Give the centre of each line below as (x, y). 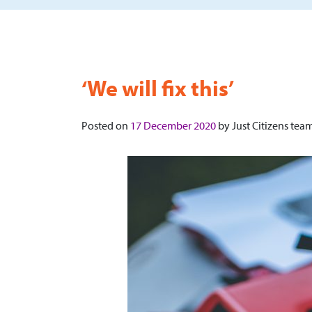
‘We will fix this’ (158, 88)
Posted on (106, 126)
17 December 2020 (173, 126)
